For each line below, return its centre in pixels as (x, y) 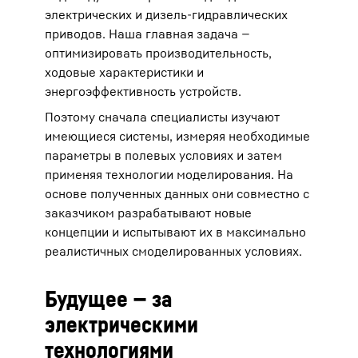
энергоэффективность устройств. (143, 91)
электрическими (121, 324)
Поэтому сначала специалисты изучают (162, 117)
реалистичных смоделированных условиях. (173, 251)
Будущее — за (109, 298)
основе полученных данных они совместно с (177, 193)
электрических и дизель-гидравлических (166, 14)
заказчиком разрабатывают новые (148, 213)
